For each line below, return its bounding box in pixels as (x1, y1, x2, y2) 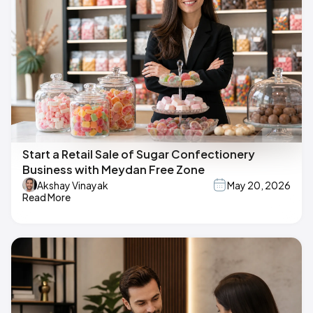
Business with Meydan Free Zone (22, 162, 205, 177)
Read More (22, 191, 71, 204)
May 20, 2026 (227, 178, 291, 191)
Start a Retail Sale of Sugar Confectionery (22, 147, 255, 162)
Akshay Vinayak (37, 178, 108, 191)
